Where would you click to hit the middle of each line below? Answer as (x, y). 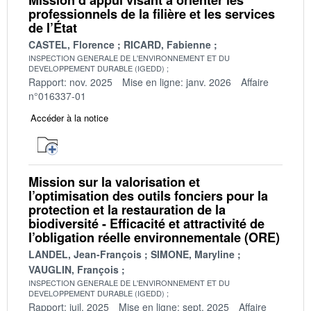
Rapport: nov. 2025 (70, 82)
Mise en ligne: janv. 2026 (177, 82)
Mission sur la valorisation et (114, 182)
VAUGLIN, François (74, 269)
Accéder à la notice (69, 117)
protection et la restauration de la (127, 209)
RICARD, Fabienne (167, 44)
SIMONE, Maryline (193, 254)
